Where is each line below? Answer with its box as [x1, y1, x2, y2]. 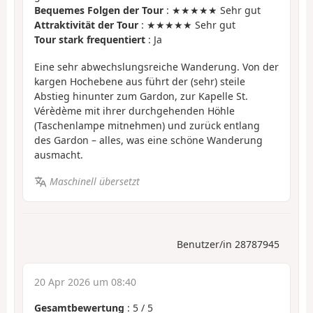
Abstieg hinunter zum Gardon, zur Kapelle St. [34, 89, 248, 103]
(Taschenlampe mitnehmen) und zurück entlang [34, 118, 260, 132]
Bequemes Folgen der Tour [34, 3, 163, 17]
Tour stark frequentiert [34, 33, 145, 47]
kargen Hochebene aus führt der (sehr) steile [34, 74, 245, 88]
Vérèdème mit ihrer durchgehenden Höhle [34, 103, 235, 117]
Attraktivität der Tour [34, 18, 138, 32]
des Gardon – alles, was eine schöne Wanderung [34, 133, 263, 147]
